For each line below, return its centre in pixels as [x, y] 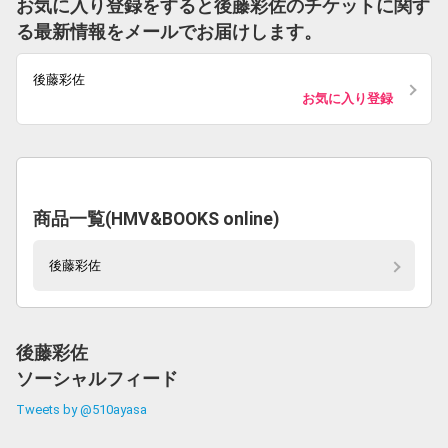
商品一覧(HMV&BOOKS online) [156, 219]
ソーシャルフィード [97, 379]
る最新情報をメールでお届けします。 [169, 32]
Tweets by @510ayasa [81, 409]
